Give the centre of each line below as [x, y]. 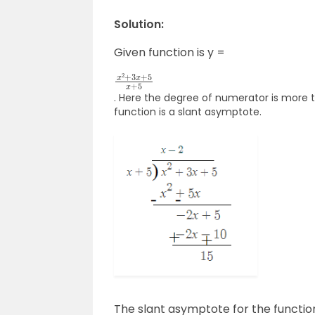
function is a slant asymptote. [188, 112]
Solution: [139, 24]
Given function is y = [169, 52]
